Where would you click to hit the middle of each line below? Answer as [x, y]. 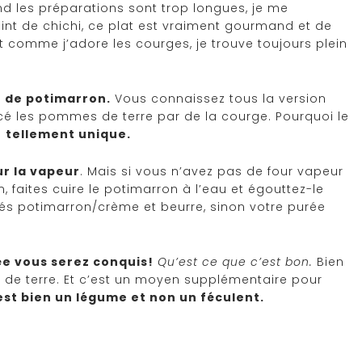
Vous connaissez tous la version [219, 98]
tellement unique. [68, 134]
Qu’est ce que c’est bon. [235, 261]
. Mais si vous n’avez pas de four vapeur [212, 171]
